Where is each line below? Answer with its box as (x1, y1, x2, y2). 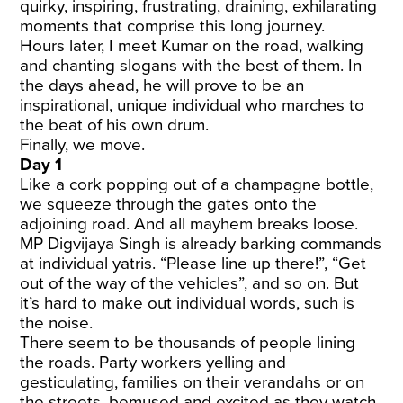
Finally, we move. (20, 134, 146, 155)
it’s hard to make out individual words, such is (20, 292, 355, 313)
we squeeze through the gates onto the (20, 193, 318, 214)
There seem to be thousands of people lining (20, 332, 356, 353)
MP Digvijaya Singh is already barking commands (20, 233, 382, 254)
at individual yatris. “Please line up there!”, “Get (20, 253, 367, 273)
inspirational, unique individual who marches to (20, 94, 365, 115)
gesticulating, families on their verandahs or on (20, 372, 365, 392)
